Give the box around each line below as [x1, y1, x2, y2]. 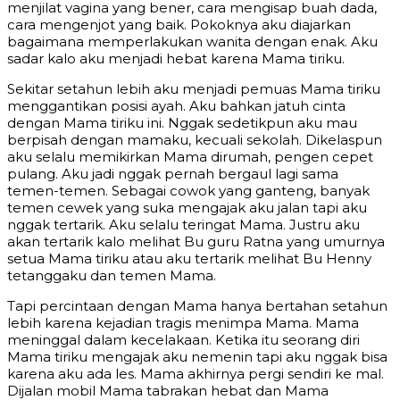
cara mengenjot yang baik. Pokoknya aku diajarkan [7, 16, 351, 34]
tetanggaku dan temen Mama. [7, 267, 216, 285]
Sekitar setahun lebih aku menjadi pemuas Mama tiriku [7, 80, 380, 98]
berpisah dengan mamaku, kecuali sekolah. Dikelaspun [7, 131, 382, 149]
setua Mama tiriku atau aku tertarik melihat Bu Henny [7, 250, 371, 268]
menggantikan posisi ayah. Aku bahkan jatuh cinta [7, 97, 346, 115]
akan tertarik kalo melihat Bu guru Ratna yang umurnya [7, 233, 385, 251]
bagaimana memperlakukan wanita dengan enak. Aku [7, 33, 378, 51]
